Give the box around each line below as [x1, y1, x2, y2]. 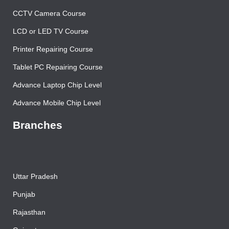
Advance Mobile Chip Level [13, 111, 101, 120]
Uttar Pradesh [13, 185, 58, 193]
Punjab [13, 202, 35, 211]
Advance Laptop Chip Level [13, 93, 102, 102]
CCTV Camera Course [13, 21, 86, 30]
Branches [13, 131, 62, 144]
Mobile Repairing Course [13, 4, 93, 12]
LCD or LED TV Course [13, 39, 88, 48]
